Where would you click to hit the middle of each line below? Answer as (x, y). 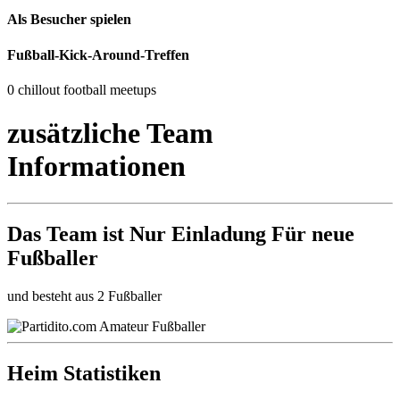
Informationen (96, 167)
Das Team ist (68, 233)
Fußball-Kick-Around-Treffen (98, 54)
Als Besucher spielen (69, 20)
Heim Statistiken (84, 373)
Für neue (310, 233)
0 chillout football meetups (82, 89)
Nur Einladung (198, 233)
